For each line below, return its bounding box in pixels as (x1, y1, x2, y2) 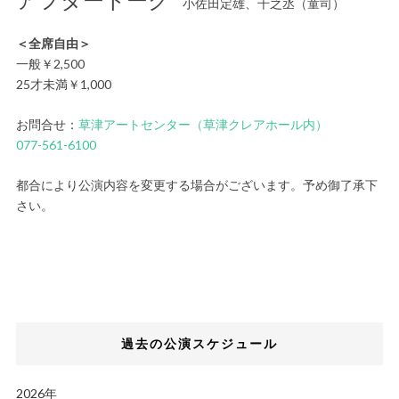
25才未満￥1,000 (15, 77, 111, 93)
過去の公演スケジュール (121, 336, 278, 352)
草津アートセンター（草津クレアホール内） (77, 117, 328, 133)
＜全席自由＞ (15, 36, 91, 52)
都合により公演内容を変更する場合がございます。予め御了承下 (15, 177, 378, 193)
